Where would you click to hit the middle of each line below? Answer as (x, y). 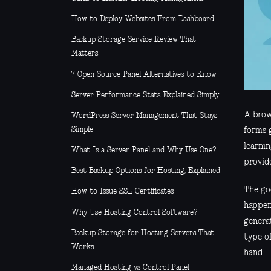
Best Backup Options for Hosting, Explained (146, 171)
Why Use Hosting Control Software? (134, 212)
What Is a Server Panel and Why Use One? (144, 151)
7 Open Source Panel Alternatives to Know (144, 74)
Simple (82, 129)
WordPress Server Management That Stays (144, 116)
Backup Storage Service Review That (134, 40)
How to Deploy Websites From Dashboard (143, 19)
